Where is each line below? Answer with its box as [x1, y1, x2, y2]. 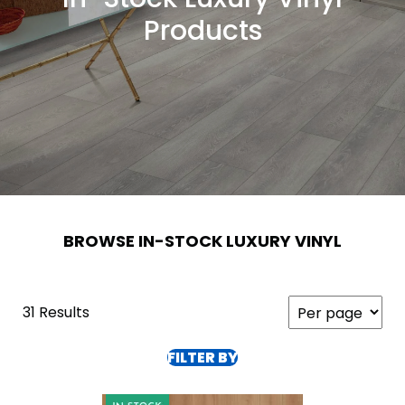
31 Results [23, 302, 89, 324]
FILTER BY [167, 347, 238, 369]
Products [143, 12, 262, 51]
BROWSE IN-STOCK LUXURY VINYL [63, 230, 342, 253]
